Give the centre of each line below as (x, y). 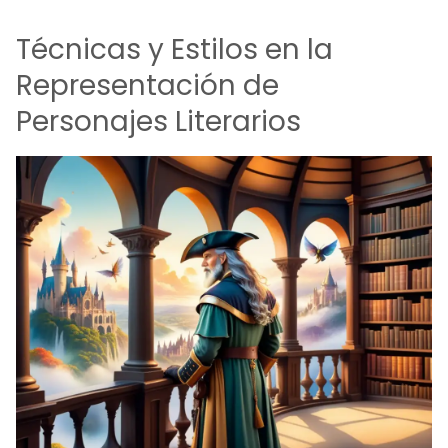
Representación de (147, 85)
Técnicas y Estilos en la (174, 49)
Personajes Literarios (158, 121)
